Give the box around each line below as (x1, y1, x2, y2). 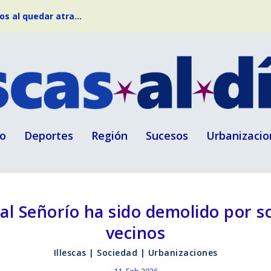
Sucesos (146, 128, 188, 143)
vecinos (105, 221, 166, 244)
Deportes (24, 128, 73, 143)
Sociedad (97, 247, 137, 259)
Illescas (53, 247, 87, 259)
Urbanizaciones (148, 247, 218, 259)
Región (91, 128, 128, 143)
